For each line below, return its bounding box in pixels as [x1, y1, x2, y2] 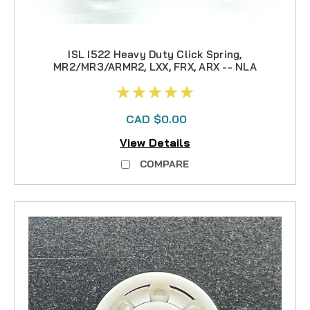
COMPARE [140, 158, 189, 171]
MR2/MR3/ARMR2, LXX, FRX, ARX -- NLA [53, 60, 257, 73]
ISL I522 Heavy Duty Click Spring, [68, 47, 242, 61]
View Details [120, 136, 190, 150]
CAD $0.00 [126, 111, 187, 126]
